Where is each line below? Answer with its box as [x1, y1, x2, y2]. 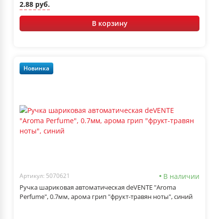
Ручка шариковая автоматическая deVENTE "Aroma [20, 182, 176, 192]
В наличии [163, 171, 199, 181]
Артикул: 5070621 [20, 172, 70, 180]
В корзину [91, 18, 128, 28]
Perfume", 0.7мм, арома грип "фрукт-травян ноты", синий [20, 192, 193, 201]
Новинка [23, 64, 49, 73]
